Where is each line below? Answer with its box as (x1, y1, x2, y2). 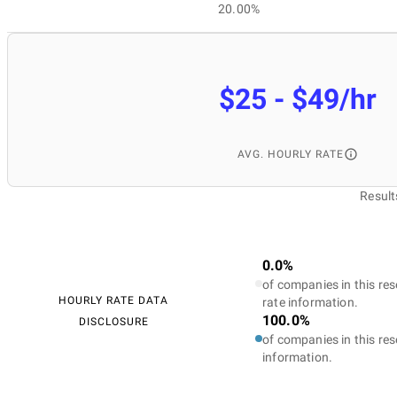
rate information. (262, 294, 358, 309)
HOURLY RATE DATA (58, 293, 168, 307)
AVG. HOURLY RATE (237, 147, 344, 160)
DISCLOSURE (78, 315, 149, 328)
